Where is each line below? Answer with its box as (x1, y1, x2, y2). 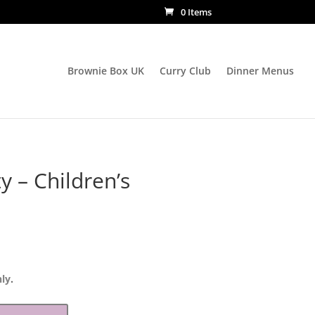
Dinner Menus (226, 63, 294, 77)
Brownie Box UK (67, 63, 144, 77)
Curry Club (160, 63, 211, 77)
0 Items (181, 5, 212, 18)
